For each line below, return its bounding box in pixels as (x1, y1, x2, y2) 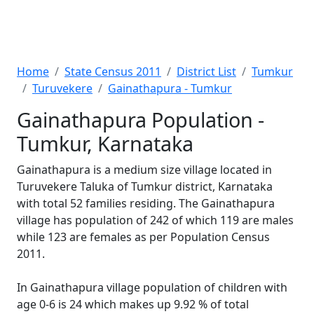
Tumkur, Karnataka (17, 130, 193, 157)
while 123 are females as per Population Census (17, 229, 270, 245)
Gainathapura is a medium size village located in (17, 162, 272, 177)
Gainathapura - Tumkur (108, 81, 232, 96)
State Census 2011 (64, 64, 161, 79)
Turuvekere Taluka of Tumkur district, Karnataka (17, 179, 273, 194)
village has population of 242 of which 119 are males (17, 212, 294, 228)
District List (177, 64, 236, 79)
